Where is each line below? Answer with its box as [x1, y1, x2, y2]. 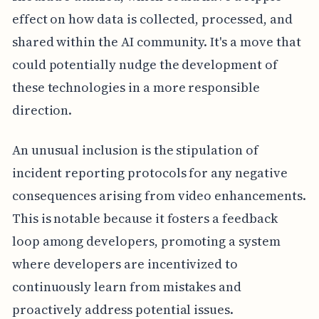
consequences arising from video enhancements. [11, 186, 306, 204]
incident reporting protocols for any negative [11, 163, 288, 182]
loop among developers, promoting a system [11, 231, 281, 250]
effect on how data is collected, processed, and [11, 9, 293, 28]
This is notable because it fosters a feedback [11, 209, 278, 227]
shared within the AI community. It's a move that [11, 32, 301, 51]
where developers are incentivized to [11, 254, 239, 273]
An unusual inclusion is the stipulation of [11, 140, 258, 159]
